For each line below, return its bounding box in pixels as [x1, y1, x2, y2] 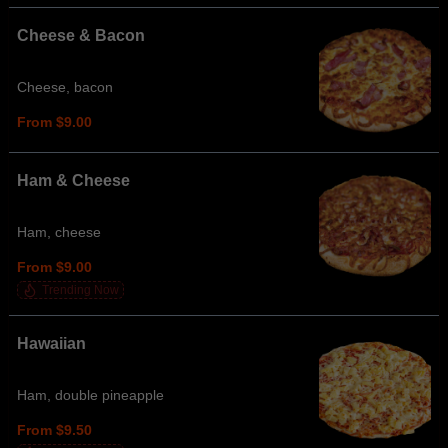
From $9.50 [17, 421, 92, 438]
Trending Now [42, 283, 119, 297]
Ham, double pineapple [17, 387, 164, 404]
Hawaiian [17, 335, 86, 352]
